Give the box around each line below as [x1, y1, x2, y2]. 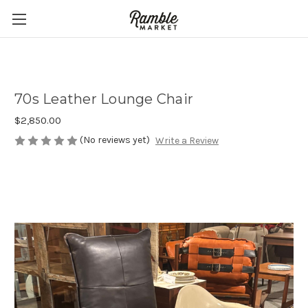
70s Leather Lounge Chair [14, 91, 193, 108]
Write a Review [155, 135, 219, 147]
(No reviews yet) [80, 134, 150, 146]
